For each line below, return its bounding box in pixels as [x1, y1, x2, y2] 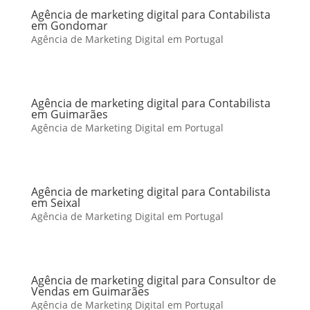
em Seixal [30, 195, 80, 210]
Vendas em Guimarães [30, 284, 149, 299]
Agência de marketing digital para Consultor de [30, 273, 276, 288]
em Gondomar [30, 18, 108, 33]
